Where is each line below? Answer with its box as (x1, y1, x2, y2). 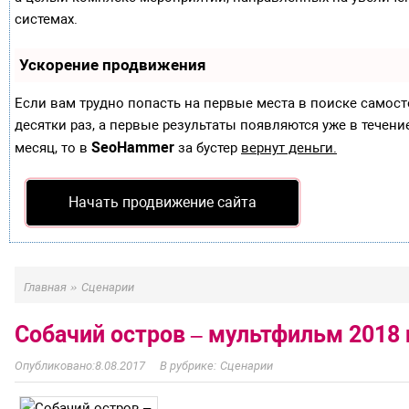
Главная (24, 280, 67, 294)
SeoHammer (91, 139, 174, 156)
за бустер (174, 140, 241, 156)
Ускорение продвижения (19, 56, 206, 74)
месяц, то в (15, 140, 91, 156)
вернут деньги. (241, 140, 337, 156)
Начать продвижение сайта (68, 194, 257, 211)
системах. (15, 11, 78, 27)
